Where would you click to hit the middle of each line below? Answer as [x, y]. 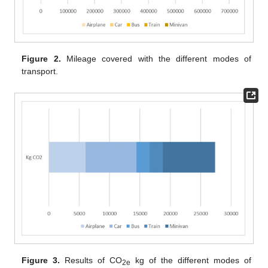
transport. [40, 71]
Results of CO [91, 260]
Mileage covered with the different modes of [156, 58]
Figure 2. [41, 58]
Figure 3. [41, 260]
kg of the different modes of [191, 260]
